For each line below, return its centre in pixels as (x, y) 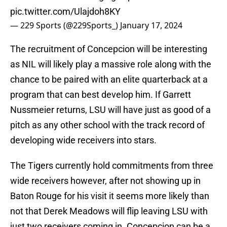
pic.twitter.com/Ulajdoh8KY (65, 12)
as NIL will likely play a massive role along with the (111, 64)
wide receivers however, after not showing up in (105, 181)
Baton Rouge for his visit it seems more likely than (110, 196)
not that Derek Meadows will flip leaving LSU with (109, 211)
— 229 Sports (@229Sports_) (65, 26)
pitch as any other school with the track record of (107, 125)
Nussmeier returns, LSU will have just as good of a (110, 110)
